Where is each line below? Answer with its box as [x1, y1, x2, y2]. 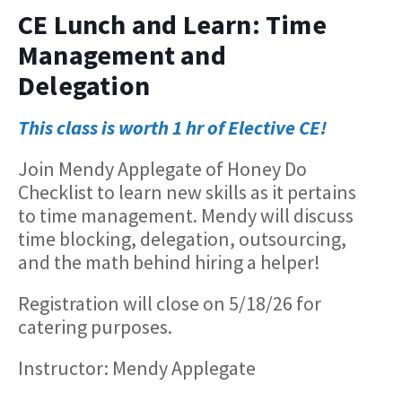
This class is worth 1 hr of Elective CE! [18, 115, 327, 140]
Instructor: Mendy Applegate [18, 355, 256, 380]
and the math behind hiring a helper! [18, 249, 320, 275]
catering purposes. [18, 314, 172, 339]
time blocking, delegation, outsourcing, [18, 226, 346, 251]
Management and [18, 38, 226, 72]
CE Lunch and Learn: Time [18, 7, 327, 41]
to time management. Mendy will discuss [18, 203, 354, 228]
